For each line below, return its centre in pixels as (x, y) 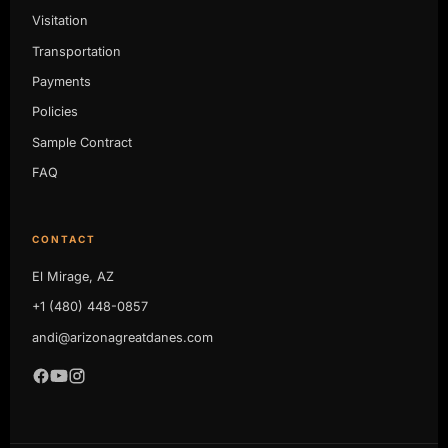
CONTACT (63, 238)
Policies (54, 112)
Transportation (76, 51)
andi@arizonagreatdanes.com (122, 337)
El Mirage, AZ (72, 277)
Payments (61, 81)
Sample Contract (81, 142)
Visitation (59, 21)
